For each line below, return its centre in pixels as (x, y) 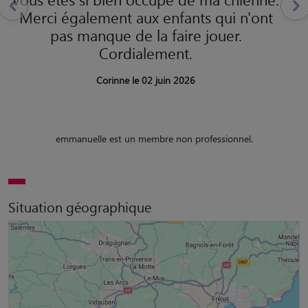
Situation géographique (80, 206)
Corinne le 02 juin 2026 (146, 80)
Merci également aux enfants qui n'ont (146, 17)
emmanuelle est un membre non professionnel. (154, 138)
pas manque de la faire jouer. (146, 35)
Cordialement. (146, 53)
